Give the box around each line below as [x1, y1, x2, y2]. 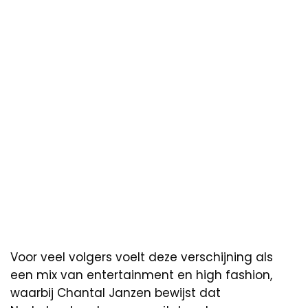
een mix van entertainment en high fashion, [10, 267, 272, 284]
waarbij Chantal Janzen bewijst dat [10, 285, 221, 302]
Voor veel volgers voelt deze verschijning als [10, 249, 273, 266]
